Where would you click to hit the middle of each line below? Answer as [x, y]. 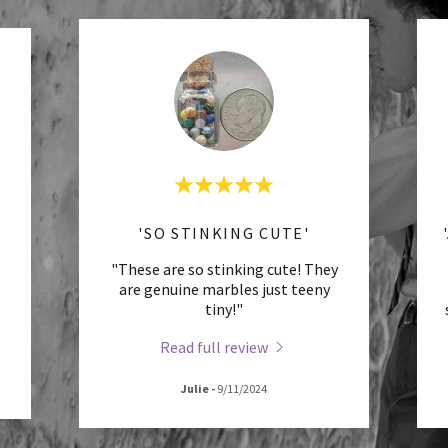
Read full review [214, 346]
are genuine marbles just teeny [224, 288]
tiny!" [224, 308]
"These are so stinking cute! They [224, 268]
